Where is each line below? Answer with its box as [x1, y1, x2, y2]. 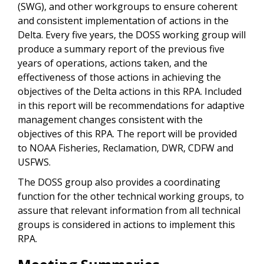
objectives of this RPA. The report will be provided [18, 127, 237, 140]
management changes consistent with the [18, 113, 203, 126]
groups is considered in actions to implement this [18, 217, 235, 231]
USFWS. [18, 155, 51, 169]
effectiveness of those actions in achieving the [18, 70, 221, 84]
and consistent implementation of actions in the [18, 14, 229, 27]
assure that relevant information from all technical [18, 203, 240, 217]
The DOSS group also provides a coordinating [18, 175, 220, 189]
